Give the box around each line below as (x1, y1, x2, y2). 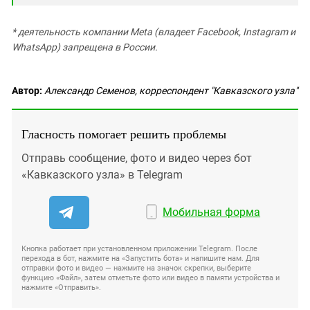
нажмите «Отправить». (21, 283, 101, 292)
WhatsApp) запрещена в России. (12, 42, 158, 53)
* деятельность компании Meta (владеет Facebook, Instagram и (12, 26, 295, 37)
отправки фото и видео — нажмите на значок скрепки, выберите (21, 264, 251, 273)
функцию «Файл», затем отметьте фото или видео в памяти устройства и (21, 273, 280, 282)
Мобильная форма (163, 206, 261, 219)
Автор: (12, 85, 42, 96)
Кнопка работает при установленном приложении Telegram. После (21, 244, 257, 253)
